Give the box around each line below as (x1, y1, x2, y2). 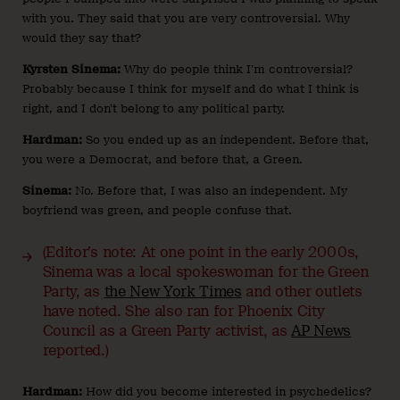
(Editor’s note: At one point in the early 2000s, (42, 243, 360, 261)
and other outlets (241, 282, 362, 300)
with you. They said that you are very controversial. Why (22, 12, 350, 26)
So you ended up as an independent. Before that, (82, 133, 369, 147)
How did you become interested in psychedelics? (82, 384, 371, 398)
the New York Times (104, 282, 242, 300)
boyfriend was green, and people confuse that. (22, 204, 292, 218)
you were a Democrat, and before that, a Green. (22, 153, 303, 167)
